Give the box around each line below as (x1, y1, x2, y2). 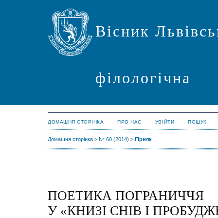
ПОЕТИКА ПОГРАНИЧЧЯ (48, 188, 204, 203)
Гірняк (135, 136, 152, 143)
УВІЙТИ (155, 119, 175, 125)
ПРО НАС (117, 119, 142, 125)
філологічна (95, 69, 191, 87)
